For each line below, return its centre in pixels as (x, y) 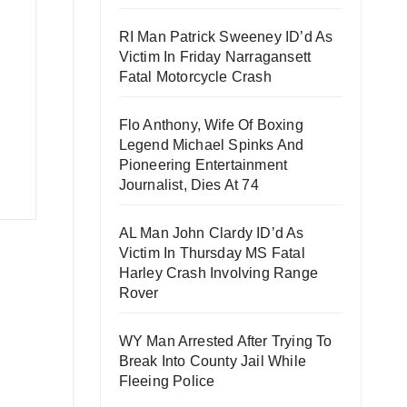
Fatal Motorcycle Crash (195, 77)
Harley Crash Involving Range (218, 273)
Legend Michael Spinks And (211, 145)
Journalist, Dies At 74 (189, 185)
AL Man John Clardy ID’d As (211, 233)
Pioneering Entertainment (203, 165)
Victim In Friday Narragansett (215, 57)
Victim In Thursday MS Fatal (212, 253)
